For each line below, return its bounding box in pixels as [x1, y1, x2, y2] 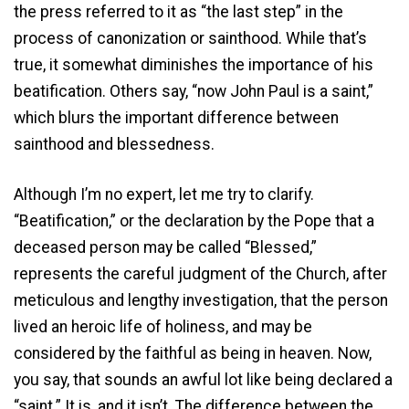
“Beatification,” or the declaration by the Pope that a [14, 211, 374, 230]
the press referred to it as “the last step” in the [14, 2, 343, 21]
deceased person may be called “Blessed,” [14, 237, 317, 257]
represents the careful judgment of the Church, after [14, 264, 387, 283]
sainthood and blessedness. [14, 134, 215, 153]
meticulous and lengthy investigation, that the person [14, 290, 388, 309]
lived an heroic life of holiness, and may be [14, 317, 312, 336]
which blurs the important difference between [14, 108, 339, 127]
